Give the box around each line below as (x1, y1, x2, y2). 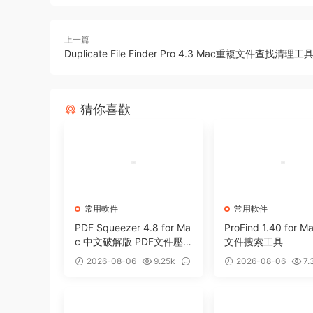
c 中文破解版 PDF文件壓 (75, 235, 183, 247)
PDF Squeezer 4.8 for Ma (75, 221, 191, 233)
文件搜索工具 (224, 235, 283, 247)
